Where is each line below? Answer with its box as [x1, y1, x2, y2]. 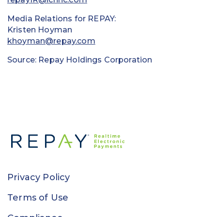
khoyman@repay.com [7, 36, 95, 46]
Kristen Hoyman [7, 25, 73, 34]
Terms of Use [7, 192, 69, 203]
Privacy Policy [7, 172, 70, 183]
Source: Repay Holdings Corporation [7, 55, 153, 64]
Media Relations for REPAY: [7, 14, 116, 23]
